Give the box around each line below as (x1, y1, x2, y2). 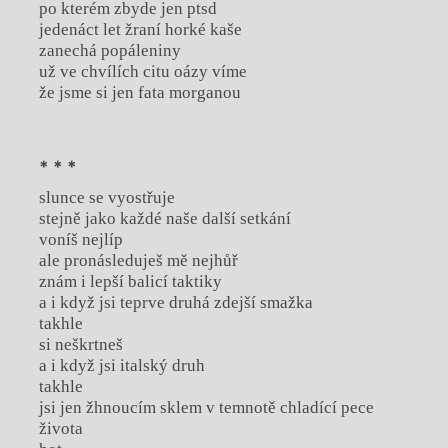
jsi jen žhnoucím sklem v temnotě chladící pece (38, 397, 374, 417)
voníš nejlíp (38, 229, 123, 249)
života (38, 418, 83, 438)
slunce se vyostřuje (38, 187, 175, 207)
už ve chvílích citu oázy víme (38, 61, 247, 81)
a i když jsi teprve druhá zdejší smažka (38, 292, 313, 312)
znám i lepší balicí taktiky (38, 271, 222, 291)
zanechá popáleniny (38, 40, 181, 60)
